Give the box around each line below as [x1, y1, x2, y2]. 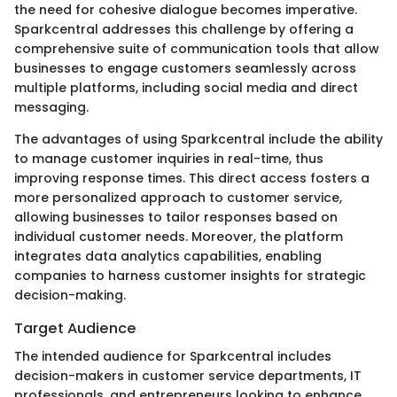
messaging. [14, 97, 89, 116]
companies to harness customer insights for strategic [14, 266, 366, 284]
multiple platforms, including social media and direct [14, 78, 358, 97]
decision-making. [14, 285, 126, 304]
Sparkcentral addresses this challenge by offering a [14, 19, 354, 38]
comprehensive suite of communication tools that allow [14, 39, 379, 58]
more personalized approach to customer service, [14, 188, 342, 206]
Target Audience [14, 317, 136, 339]
